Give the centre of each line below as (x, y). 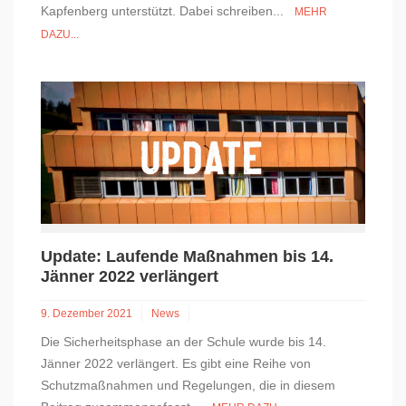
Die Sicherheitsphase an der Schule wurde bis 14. (184, 342)
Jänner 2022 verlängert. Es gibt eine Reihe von (176, 364)
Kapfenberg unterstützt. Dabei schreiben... (168, 11)
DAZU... (60, 35)
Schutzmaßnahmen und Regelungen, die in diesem (188, 386)
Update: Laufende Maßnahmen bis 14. (187, 257)
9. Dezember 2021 (87, 314)
